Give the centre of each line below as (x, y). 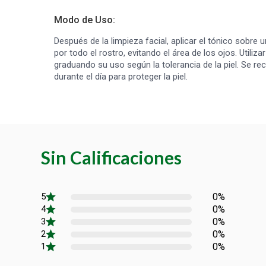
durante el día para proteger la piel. (121, 77)
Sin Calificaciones (111, 157)
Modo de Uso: (85, 20)
